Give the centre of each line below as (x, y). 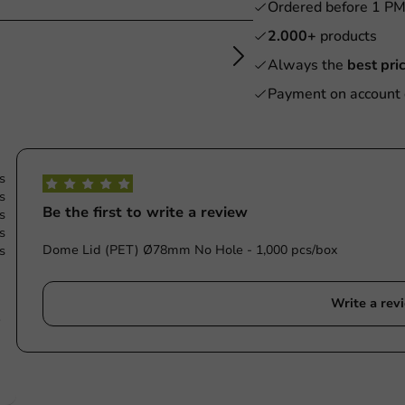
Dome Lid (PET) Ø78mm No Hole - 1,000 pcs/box (190, 250)
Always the (307, 65)
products (348, 36)
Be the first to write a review (145, 212)
